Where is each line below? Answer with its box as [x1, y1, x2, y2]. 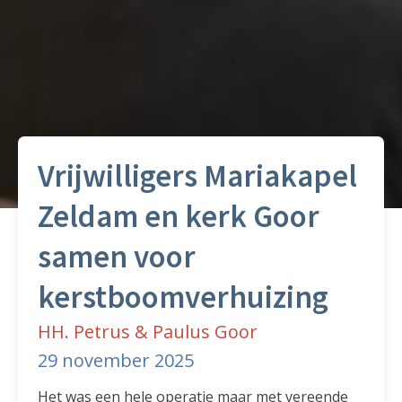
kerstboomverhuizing [38, 277, 329, 318]
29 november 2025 [38, 348, 195, 373]
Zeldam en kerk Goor [38, 197, 320, 237]
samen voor [38, 237, 197, 277]
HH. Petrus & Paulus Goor [38, 319, 258, 345]
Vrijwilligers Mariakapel [38, 156, 358, 197]
